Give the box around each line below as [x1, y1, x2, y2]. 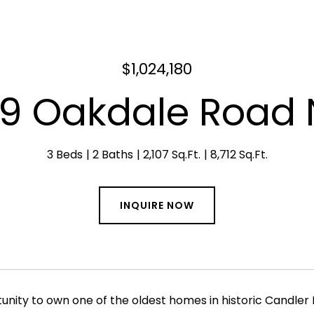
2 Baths [92, 146, 133, 163]
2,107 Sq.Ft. [142, 146, 200, 163]
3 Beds [46, 146, 83, 163]
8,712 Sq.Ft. [210, 146, 268, 163]
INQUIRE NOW [120, 198, 194, 212]
